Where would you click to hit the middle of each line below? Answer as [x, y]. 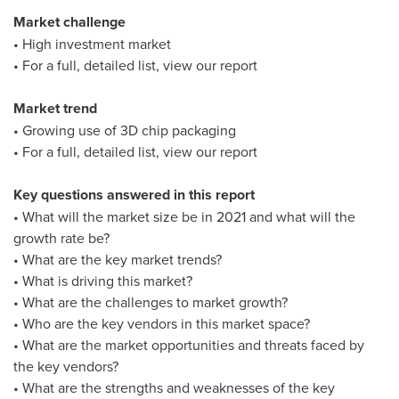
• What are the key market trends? [118, 259]
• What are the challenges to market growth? [151, 302]
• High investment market [92, 44]
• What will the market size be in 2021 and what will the [184, 216]
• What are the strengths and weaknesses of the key [174, 387]
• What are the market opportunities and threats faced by [189, 345]
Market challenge [69, 22]
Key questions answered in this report [134, 195]
